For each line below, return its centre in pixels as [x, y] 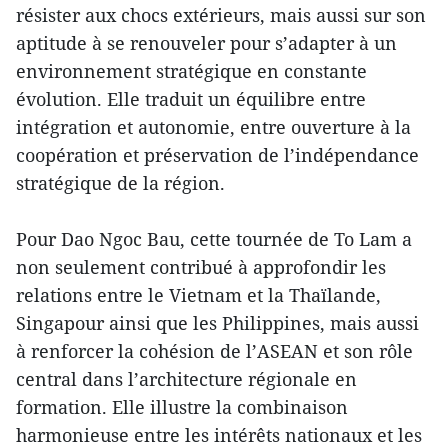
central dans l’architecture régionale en [186, 379]
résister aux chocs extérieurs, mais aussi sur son [221, 15]
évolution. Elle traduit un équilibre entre [191, 99]
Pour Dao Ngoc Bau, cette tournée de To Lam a [214, 239]
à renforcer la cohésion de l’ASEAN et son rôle [214, 351]
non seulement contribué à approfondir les [201, 267]
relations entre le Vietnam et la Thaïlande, [198, 295]
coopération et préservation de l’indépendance [217, 155]
